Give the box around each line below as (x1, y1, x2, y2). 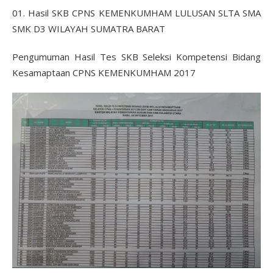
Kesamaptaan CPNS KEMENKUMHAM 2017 (12, 66, 196, 79)
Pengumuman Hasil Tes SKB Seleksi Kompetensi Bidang (12, 50, 261, 63)
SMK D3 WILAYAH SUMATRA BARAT (12, 22, 165, 35)
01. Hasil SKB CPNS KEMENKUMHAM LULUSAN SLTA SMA (12, 6, 261, 19)
